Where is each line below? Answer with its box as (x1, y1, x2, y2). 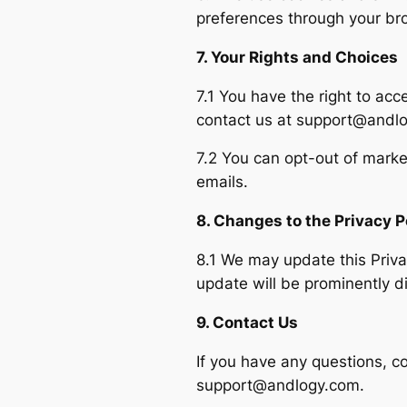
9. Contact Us (196, 313, 298, 332)
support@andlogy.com (196, 375, 360, 394)
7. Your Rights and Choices (196, 47, 398, 66)
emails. (196, 173, 248, 192)
